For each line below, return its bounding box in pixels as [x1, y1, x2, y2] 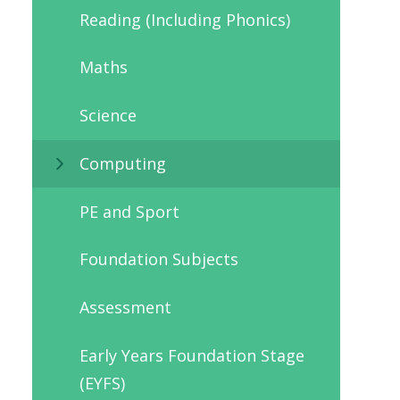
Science [79, 104, 137, 127]
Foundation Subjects [79, 248, 238, 271]
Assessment [79, 296, 171, 319]
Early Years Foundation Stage [79, 344, 304, 366]
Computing [79, 152, 166, 174]
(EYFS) [79, 371, 125, 394]
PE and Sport [79, 200, 179, 222]
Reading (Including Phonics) [79, 8, 290, 30]
